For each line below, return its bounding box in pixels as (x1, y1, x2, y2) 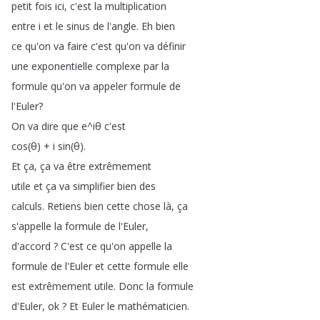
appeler (93, 79, 127, 93)
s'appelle (11, 219, 51, 233)
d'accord (11, 239, 51, 253)
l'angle (107, 19, 136, 33)
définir (157, 39, 186, 53)
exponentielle (31, 59, 93, 73)
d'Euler (11, 299, 42, 313)
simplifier (73, 179, 114, 193)
